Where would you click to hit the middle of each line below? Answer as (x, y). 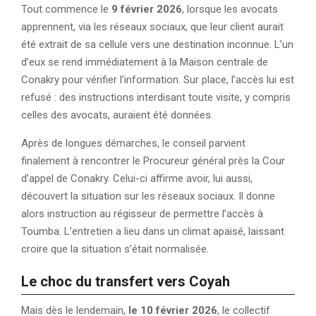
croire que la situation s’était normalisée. (115, 249)
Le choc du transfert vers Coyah (126, 281)
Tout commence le (66, 9)
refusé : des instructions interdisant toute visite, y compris (156, 97)
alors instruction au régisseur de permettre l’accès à (142, 214)
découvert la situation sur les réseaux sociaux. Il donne (148, 196)
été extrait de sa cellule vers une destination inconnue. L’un (157, 44)
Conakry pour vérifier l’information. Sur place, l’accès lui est (158, 80)
